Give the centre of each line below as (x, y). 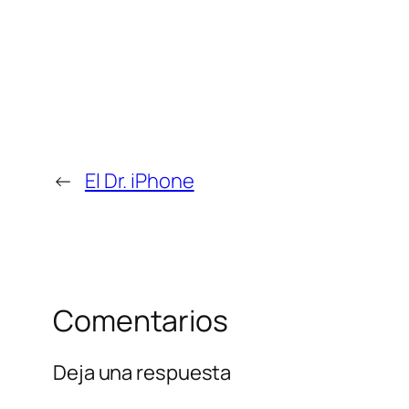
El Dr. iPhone (139, 181)
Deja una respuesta (142, 372)
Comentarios (141, 321)
